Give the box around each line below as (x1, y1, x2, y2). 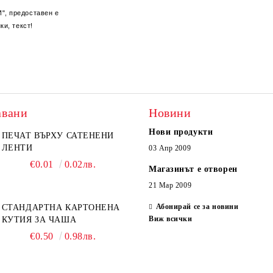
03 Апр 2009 (149, 144, 191, 152)
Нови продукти (149, 127, 213, 136)
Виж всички (149, 214, 193, 223)
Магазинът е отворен (149, 165, 238, 174)
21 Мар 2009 (149, 181, 192, 190)
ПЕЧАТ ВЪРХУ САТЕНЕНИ (1, 131, 114, 140)
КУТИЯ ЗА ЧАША (1, 215, 77, 224)
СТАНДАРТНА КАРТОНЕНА (1, 203, 120, 212)
